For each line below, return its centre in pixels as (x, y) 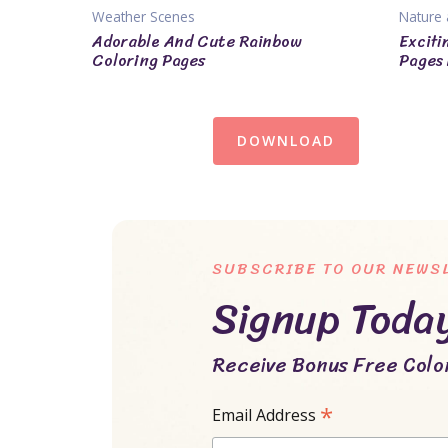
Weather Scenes (143, 17)
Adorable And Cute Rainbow (197, 41)
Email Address (266, 415)
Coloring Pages (149, 60)
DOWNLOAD (285, 140)
